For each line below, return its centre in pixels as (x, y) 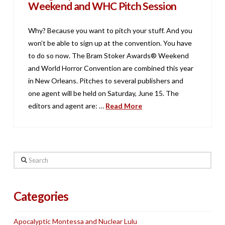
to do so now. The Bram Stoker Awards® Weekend (109, 56)
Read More (124, 106)
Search (24, 157)
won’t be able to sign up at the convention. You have (110, 43)
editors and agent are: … (67, 106)
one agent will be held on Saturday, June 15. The (104, 93)
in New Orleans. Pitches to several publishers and (106, 81)
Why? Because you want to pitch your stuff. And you (110, 31)
